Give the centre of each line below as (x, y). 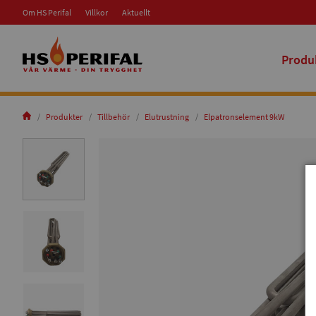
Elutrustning (167, 117)
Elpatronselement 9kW (244, 117)
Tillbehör (114, 117)
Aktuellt (136, 12)
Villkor (97, 12)
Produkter (64, 117)
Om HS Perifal (47, 12)
